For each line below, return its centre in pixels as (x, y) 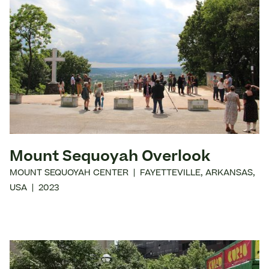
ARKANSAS (229, 174)
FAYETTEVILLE (170, 174)
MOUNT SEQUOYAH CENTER (69, 174)
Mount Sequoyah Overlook (110, 158)
